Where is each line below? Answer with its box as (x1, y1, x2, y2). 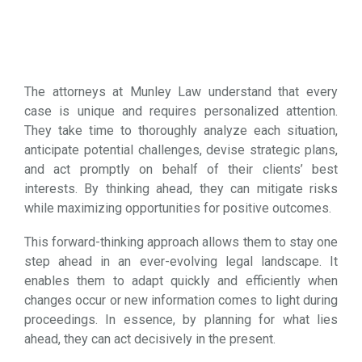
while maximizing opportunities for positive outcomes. (24, 200, 331, 217)
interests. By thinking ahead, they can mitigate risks (24, 181, 338, 197)
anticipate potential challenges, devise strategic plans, (24, 142, 338, 158)
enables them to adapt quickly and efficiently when (24, 273, 338, 289)
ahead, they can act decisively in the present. (24, 331, 276, 347)
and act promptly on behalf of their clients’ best (24, 162, 338, 178)
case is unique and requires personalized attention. (24, 103, 338, 120)
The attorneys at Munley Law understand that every (24, 84, 338, 100)
